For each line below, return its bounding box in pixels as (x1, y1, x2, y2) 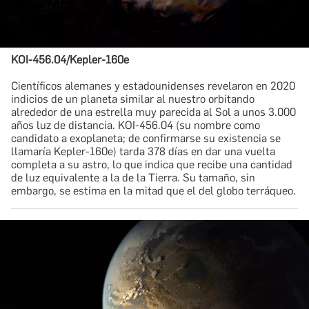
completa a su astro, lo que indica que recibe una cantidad (11, 158, 292, 172)
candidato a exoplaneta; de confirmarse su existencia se (11, 132, 281, 146)
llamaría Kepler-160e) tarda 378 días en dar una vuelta (11, 145, 275, 159)
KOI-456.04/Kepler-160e (11, 53, 129, 67)
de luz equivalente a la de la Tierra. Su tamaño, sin (11, 171, 255, 185)
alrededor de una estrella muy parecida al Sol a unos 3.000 (11, 106, 296, 119)
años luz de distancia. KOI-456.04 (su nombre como (11, 119, 260, 132)
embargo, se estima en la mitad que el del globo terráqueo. (11, 184, 296, 198)
